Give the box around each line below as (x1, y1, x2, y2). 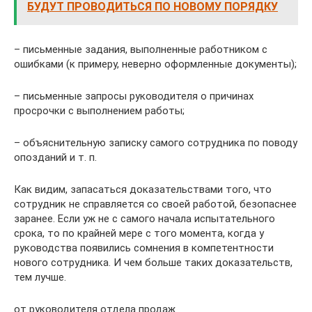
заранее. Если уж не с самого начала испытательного (14, 212, 275, 225)
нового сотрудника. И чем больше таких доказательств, (14, 256, 292, 269)
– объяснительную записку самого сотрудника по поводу (14, 136, 297, 149)
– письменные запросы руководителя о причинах (14, 89, 253, 102)
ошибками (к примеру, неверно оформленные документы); (14, 57, 297, 70)
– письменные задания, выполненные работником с (14, 42, 267, 56)
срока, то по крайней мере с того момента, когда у (14, 226, 264, 240)
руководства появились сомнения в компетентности (14, 241, 274, 254)
